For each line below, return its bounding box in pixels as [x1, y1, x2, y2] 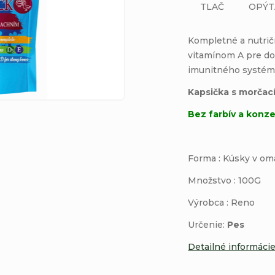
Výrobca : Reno [188, 196, 255, 208]
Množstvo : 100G [188, 174, 261, 186]
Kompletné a [188, 34, 248, 46]
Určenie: [188, 219, 225, 230]
